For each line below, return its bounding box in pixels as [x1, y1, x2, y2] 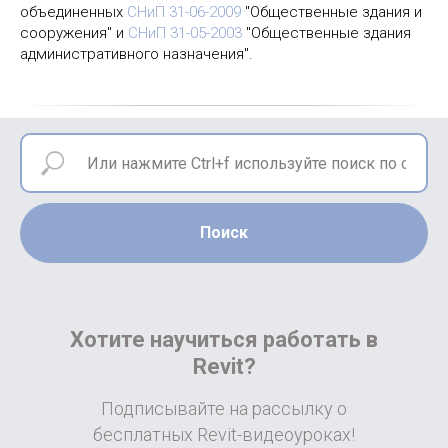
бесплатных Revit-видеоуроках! [93, 424, 355, 445]
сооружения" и [20, 24, 128, 42]
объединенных [20, 3, 127, 21]
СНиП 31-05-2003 [128, 24, 242, 42]
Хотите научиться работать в [70, 327, 378, 352]
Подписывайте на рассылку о [101, 398, 347, 419]
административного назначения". [20, 45, 253, 63]
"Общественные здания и [241, 3, 422, 21]
